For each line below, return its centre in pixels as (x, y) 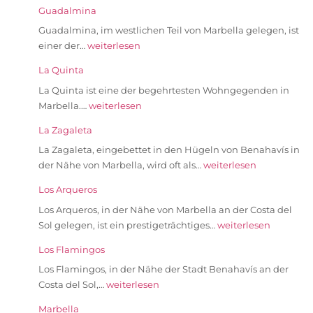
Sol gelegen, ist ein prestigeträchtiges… (128, 225)
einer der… (63, 46)
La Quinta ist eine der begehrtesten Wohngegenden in (164, 90)
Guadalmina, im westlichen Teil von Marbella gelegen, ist (169, 30)
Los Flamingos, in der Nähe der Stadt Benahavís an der (163, 269)
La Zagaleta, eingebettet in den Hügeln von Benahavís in (169, 150)
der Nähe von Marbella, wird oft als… (121, 165)
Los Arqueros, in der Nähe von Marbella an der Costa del (165, 209)
